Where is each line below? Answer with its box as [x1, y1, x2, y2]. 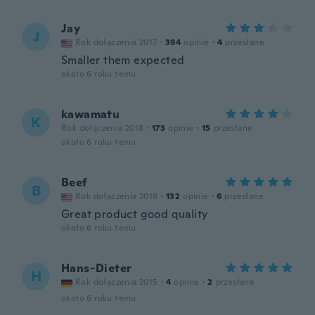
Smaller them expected [61, 53, 185, 67]
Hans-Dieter [61, 261, 132, 276]
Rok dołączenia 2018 [61, 122, 144, 134]
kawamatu [61, 107, 120, 122]
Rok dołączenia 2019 [75, 191, 158, 202]
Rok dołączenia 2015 [75, 276, 158, 288]
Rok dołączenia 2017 [75, 37, 157, 48]
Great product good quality [61, 207, 208, 221]
